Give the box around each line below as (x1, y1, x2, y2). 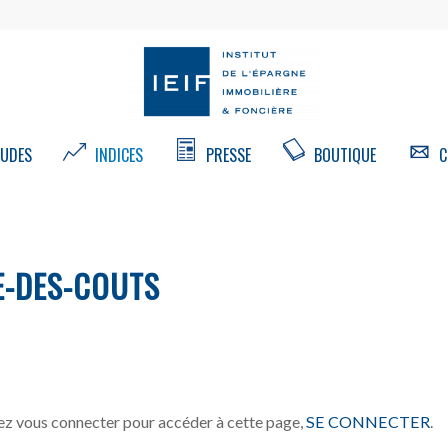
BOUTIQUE (309, 143, 376, 167)
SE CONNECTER (306, 411, 430, 431)
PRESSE (201, 143, 251, 167)
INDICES (90, 143, 143, 167)
